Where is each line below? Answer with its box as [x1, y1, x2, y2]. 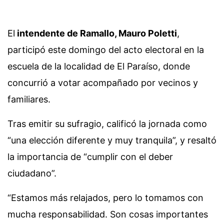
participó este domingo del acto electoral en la [7, 44, 204, 55]
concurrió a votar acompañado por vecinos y [7, 77, 198, 88]
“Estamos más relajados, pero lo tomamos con [7, 192, 203, 203]
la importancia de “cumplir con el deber [7, 151, 173, 162]
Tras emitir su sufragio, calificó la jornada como [7, 118, 207, 129]
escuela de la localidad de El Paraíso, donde [7, 61, 190, 71]
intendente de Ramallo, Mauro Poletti [15, 28, 177, 38]
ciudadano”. [7, 168, 56, 178]
